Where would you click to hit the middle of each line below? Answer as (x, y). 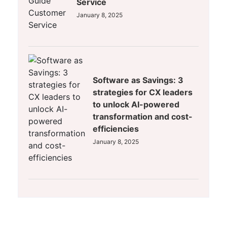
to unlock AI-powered (136, 105)
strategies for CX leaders (143, 92)
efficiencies (116, 129)
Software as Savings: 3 (138, 80)
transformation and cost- (143, 117)
